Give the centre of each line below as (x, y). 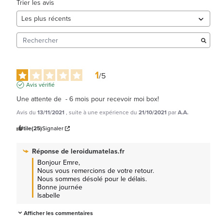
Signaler (53, 129)
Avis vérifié (40, 85)
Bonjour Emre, (59, 163)
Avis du (27, 113)
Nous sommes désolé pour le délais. (92, 179)
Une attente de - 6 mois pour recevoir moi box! (88, 99)
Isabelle (49, 196)
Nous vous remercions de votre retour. (96, 171)
